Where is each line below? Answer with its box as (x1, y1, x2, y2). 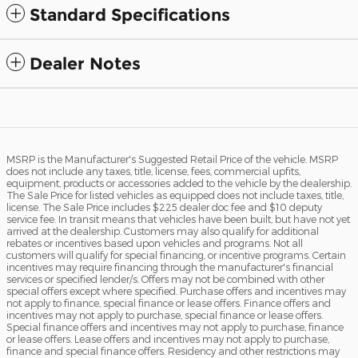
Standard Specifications (30, 5, 230, 26)
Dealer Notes (30, 54, 141, 74)
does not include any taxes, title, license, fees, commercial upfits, (6, 165, 300, 177)
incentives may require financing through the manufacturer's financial (6, 261, 333, 273)
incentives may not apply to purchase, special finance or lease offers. (6, 309, 323, 321)
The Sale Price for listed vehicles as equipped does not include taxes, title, (6, 189, 344, 201)
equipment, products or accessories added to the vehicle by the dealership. (6, 177, 352, 189)
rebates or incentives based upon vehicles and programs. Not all (6, 237, 303, 249)
